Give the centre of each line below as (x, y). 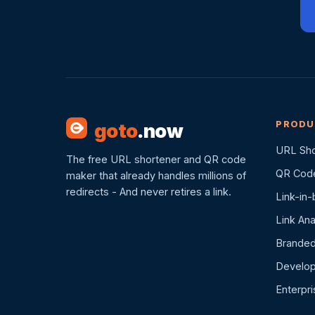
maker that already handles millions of (156, 175)
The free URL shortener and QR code (156, 159)
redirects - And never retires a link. (149, 192)
